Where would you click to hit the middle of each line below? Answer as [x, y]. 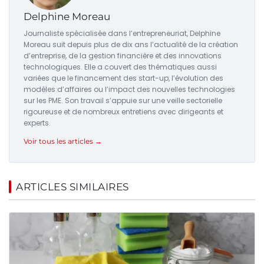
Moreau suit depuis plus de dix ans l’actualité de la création [131, 45]
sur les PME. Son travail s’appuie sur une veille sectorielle [123, 101]
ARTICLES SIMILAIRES [72, 187]
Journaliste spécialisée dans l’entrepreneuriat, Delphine [122, 34]
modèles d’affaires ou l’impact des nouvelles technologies [129, 90]
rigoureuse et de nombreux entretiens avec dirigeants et [123, 112]
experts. [37, 123]
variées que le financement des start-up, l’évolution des [123, 78]
